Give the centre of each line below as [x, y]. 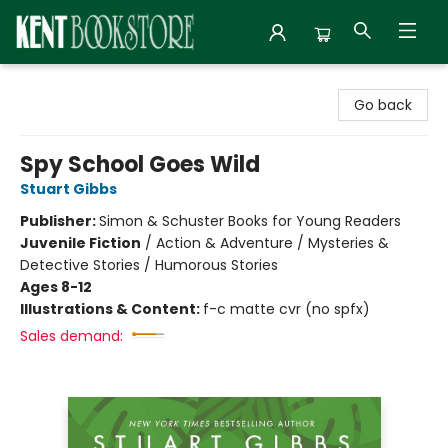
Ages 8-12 [56, 287]
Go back [383, 105]
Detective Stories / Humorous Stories [149, 265]
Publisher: [59, 221]
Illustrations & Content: [111, 309]
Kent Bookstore [67, 83]
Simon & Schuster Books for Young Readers [250, 221]
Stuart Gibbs [68, 189]
